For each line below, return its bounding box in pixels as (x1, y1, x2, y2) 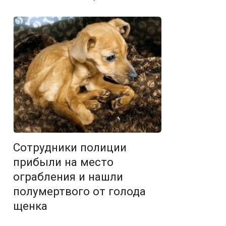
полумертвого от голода (13, 185, 146, 198)
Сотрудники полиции (13, 141, 127, 154)
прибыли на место (13, 155, 114, 169)
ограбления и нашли (13, 170, 123, 184)
